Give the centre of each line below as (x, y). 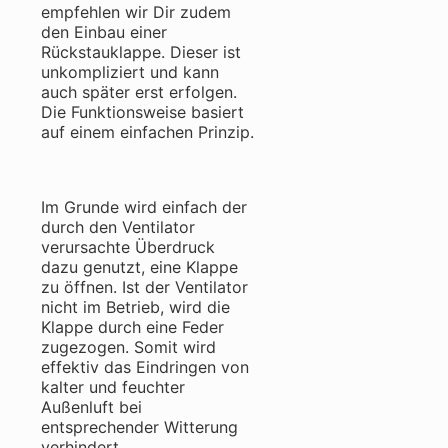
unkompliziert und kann (130, 72)
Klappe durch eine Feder (132, 327)
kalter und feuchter (113, 387)
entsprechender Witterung (139, 427)
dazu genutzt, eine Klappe (139, 267)
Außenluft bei (91, 407)
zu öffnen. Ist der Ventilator (144, 287)
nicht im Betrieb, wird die (135, 307)
